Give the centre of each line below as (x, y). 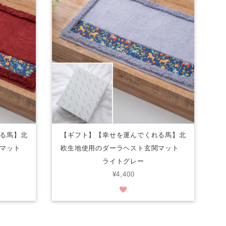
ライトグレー (123, 161)
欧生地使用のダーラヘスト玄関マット (123, 148)
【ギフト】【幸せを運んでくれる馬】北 (123, 135)
